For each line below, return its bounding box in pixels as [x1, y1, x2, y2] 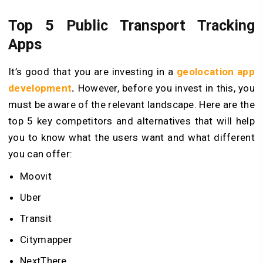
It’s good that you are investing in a [8, 65, 177, 77]
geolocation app [177, 65, 255, 77]
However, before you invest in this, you [75, 82, 255, 94]
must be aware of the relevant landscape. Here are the [8, 98, 255, 110]
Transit [20, 212, 52, 224]
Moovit [20, 170, 52, 182]
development [8, 82, 72, 94]
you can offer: [8, 147, 73, 160]
